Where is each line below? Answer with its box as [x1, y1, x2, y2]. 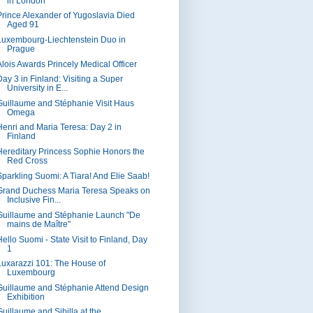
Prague [6, 44, 35, 53]
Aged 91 [6, 20, 39, 29]
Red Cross [6, 156, 48, 166]
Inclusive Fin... [6, 196, 61, 205]
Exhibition [6, 292, 45, 301]
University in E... [6, 84, 68, 93]
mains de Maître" [6, 219, 71, 228]
